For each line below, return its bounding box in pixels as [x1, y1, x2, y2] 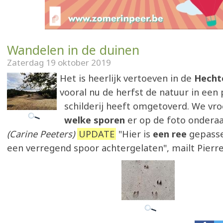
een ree [153, 128, 189, 140]
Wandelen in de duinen [7, 41, 139, 58]
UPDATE [79, 128, 114, 140]
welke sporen [64, 114, 127, 126]
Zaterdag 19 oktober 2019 [7, 57, 111, 68]
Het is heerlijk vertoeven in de [60, 72, 194, 84]
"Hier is [116, 128, 153, 140]
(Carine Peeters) [7, 128, 77, 140]
